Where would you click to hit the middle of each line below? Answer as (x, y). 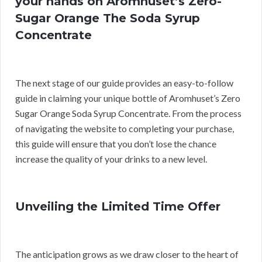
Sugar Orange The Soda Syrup (108, 18)
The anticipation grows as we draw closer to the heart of (127, 254)
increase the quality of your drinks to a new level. (111, 158)
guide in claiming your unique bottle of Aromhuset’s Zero (128, 98)
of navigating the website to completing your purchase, (125, 128)
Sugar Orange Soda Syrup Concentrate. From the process (128, 113)
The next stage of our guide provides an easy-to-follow (124, 82)
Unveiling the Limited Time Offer (118, 206)
